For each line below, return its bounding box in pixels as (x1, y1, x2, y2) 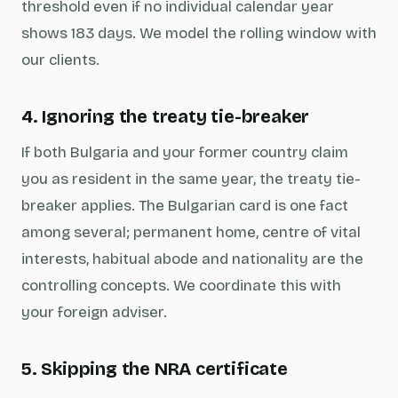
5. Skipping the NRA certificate (21, 358, 288, 379)
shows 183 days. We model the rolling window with (21, 24, 377, 43)
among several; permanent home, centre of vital (21, 223, 361, 242)
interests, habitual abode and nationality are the (21, 250, 363, 268)
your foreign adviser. (21, 303, 167, 322)
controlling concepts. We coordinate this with (21, 276, 341, 295)
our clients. (21, 51, 99, 69)
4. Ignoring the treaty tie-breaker (21, 106, 310, 127)
